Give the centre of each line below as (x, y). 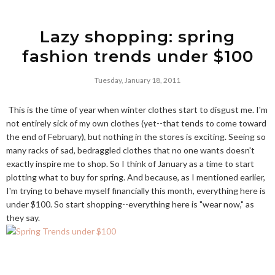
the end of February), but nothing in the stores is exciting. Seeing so (136, 137)
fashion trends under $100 (137, 56)
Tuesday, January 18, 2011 (137, 80)
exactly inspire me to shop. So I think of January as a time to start (130, 164)
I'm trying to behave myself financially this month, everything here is (136, 191)
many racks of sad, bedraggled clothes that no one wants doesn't (130, 150)
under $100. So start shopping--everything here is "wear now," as (130, 204)
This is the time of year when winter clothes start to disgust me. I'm (137, 110)
